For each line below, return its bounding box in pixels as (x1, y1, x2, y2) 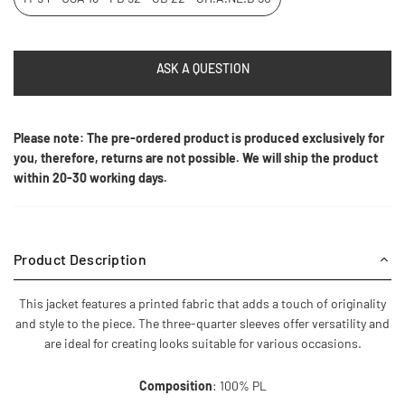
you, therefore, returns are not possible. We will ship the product (14, 150, 378, 165)
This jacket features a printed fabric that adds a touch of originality (19, 296, 386, 311)
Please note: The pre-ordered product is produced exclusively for (14, 130, 384, 146)
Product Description (14, 250, 147, 268)
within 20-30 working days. (14, 170, 167, 185)
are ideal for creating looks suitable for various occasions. (43, 335, 362, 351)
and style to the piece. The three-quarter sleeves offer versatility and (15, 316, 390, 331)
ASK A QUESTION (155, 61, 250, 76)
